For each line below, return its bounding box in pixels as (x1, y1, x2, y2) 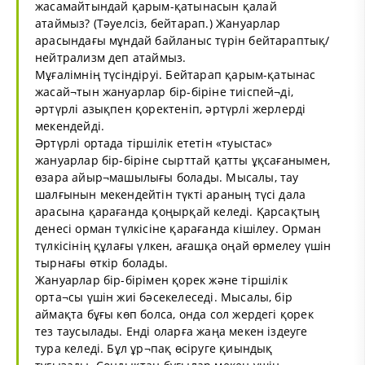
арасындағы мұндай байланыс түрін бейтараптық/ (35, 32, 330, 48)
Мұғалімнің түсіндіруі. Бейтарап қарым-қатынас (35, 66, 316, 82)
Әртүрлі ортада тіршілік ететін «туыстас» (35, 134, 273, 151)
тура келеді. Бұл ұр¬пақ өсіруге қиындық (35, 340, 273, 356)
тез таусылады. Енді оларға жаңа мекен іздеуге (35, 323, 308, 339)
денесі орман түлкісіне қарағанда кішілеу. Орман (35, 220, 322, 236)
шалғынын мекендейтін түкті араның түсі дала (35, 186, 306, 202)
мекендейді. (35, 117, 105, 134)
